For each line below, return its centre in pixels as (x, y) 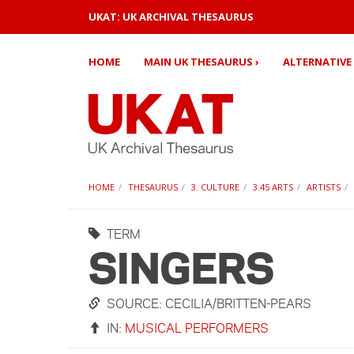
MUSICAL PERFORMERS (197, 328)
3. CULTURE (215, 187)
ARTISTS (324, 187)
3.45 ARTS (273, 187)
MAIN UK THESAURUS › (201, 62)
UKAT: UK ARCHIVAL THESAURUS (171, 17)
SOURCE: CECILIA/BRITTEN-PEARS (206, 303)
